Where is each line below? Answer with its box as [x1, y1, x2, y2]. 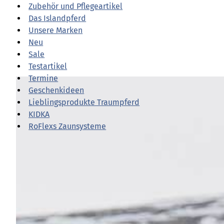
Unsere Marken [28, 25, 83, 35]
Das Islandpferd [28, 13, 86, 23]
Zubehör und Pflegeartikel [28, 1, 123, 11]
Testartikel [28, 61, 67, 71]
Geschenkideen [28, 85, 84, 95]
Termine [28, 73, 58, 83]
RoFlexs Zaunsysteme [28, 121, 106, 131]
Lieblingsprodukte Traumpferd [28, 97, 140, 107]
